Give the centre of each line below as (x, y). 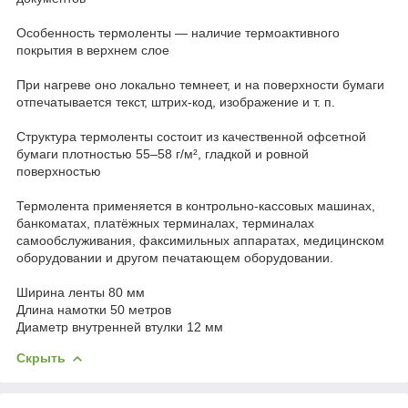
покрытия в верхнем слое (93, 50)
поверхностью (59, 171)
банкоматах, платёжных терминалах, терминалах (165, 223)
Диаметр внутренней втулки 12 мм (120, 326)
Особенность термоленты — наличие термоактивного (178, 32)
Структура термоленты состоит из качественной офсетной (191, 136)
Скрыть (41, 357)
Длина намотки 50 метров (94, 309)
